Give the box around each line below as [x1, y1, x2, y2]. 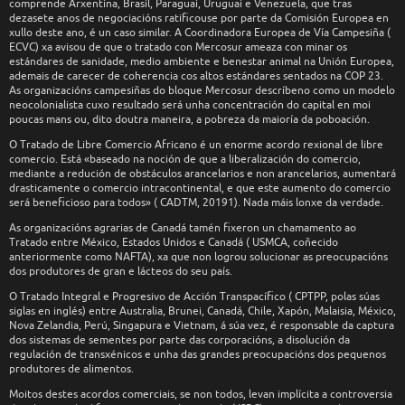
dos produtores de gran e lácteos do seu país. [9, 263, 232, 278]
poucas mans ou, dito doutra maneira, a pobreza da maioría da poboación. [9, 111, 370, 127]
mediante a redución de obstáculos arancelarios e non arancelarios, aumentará [9, 165, 396, 181]
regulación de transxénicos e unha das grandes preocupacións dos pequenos [9, 346, 386, 362]
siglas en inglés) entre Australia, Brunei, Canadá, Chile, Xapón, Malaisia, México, [9, 303, 396, 318]
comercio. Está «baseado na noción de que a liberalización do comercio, [9, 151, 361, 166]
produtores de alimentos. [9, 361, 134, 376]
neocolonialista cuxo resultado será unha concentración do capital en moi [9, 97, 371, 112]
